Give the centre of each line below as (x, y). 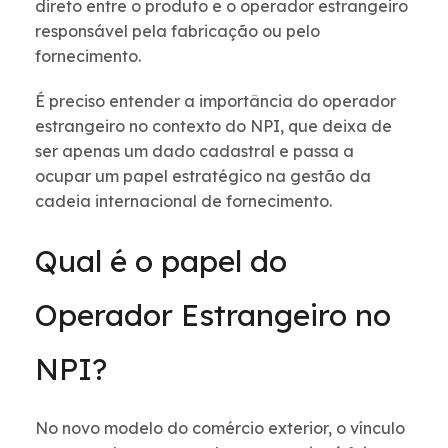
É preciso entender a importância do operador (215, 101)
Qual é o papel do (161, 261)
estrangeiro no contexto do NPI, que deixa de (213, 126)
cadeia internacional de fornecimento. (183, 201)
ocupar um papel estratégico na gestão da (203, 176)
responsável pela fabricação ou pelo (177, 31)
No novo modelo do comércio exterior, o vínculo (220, 428)
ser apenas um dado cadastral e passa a (194, 151)
